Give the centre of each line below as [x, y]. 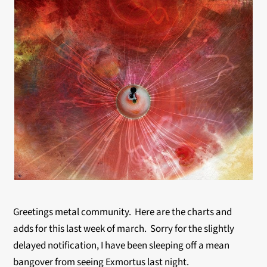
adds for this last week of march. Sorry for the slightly [124, 229]
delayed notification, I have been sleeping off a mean [122, 246]
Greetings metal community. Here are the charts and [123, 212]
